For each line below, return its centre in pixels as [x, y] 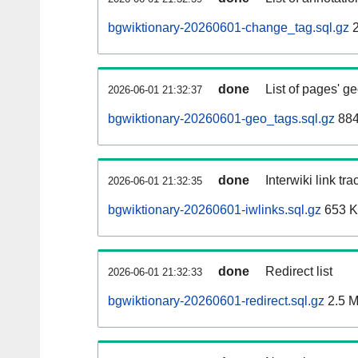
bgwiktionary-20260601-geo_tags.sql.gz [221, 119]
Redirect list [299, 272]
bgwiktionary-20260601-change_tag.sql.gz [229, 28]
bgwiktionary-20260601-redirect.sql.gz [216, 301]
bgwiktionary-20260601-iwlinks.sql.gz [215, 210]
